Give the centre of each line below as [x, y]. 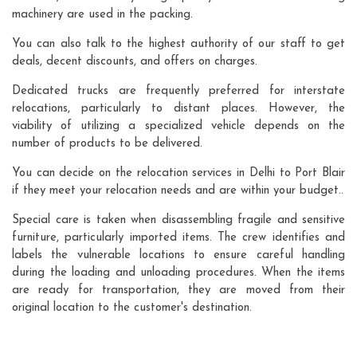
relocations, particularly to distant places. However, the [178, 108]
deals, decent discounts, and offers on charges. [135, 61]
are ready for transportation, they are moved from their [178, 290]
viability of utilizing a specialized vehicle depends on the [178, 126]
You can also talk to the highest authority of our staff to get [178, 44]
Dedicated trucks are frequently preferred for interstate [178, 91]
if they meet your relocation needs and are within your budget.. [178, 190]
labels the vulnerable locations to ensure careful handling [178, 255]
